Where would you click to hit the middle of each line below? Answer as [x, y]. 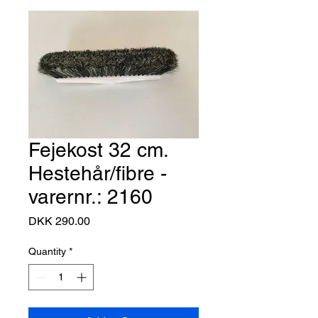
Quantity [47, 251]
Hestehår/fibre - [98, 173]
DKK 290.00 [59, 221]
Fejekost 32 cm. [98, 150]
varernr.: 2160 [91, 197]
